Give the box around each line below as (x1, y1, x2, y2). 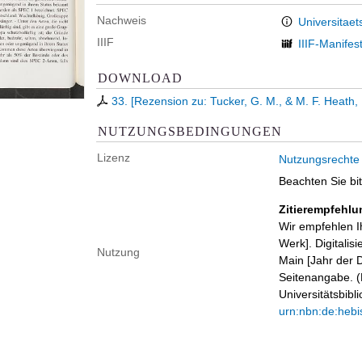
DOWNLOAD (98, 70, 183, 85)
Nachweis (97, 14, 146, 27)
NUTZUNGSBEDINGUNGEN (98, 124, 282, 138)
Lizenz (97, 151, 130, 164)
